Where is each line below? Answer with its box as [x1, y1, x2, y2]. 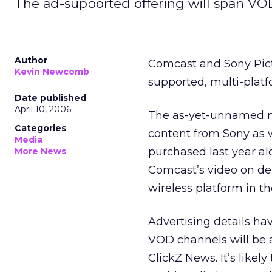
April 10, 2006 [15, 104, 71, 115]
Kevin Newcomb [15, 66, 89, 77]
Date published [15, 92, 86, 103]
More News [15, 146, 66, 157]
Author [15, 55, 47, 66]
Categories [15, 123, 66, 134]
